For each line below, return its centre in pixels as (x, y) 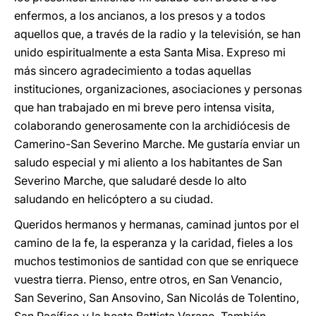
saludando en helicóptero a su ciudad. (114, 199)
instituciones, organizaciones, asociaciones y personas (158, 89)
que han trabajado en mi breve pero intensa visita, (144, 107)
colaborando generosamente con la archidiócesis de (152, 126)
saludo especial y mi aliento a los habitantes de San (148, 162)
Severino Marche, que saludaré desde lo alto (130, 181)
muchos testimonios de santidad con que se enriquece (156, 261)
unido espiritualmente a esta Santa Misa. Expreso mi (150, 52)
